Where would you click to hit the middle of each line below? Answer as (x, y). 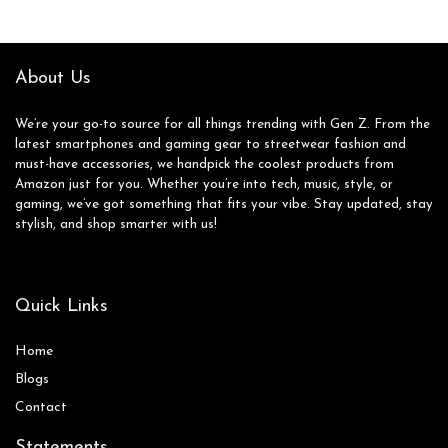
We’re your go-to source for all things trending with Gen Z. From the (222, 124)
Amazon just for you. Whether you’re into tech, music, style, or (204, 184)
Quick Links (61, 306)
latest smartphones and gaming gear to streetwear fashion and (210, 144)
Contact (41, 407)
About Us (53, 78)
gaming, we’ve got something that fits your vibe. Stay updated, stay (224, 204)
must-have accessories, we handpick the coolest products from (204, 164)
